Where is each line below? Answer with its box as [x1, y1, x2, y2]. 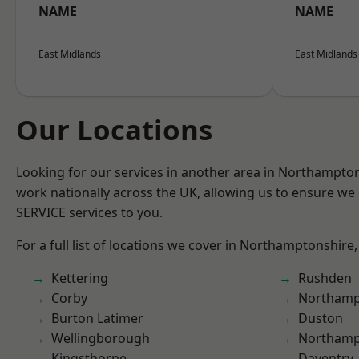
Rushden [298, 269, 352, 287]
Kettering [51, 269, 108, 287]
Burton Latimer [51, 309, 143, 327]
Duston [298, 309, 343, 327]
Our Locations [16, 111, 212, 148]
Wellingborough [51, 329, 150, 347]
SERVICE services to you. [16, 204, 163, 221]
